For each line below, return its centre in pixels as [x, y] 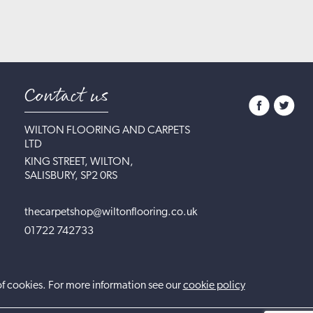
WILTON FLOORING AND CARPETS [107, 131]
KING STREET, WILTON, [79, 162]
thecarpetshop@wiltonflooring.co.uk [110, 213]
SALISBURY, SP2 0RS [71, 176]
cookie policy [214, 286]
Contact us [66, 96]
